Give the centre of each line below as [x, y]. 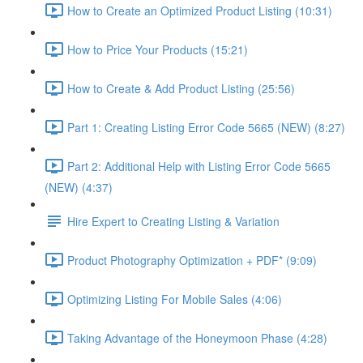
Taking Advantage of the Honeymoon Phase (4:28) [197, 337]
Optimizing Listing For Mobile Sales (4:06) [175, 299]
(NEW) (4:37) [79, 187]
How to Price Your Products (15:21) [158, 49]
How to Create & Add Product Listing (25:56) [181, 88]
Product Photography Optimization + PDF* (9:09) [192, 260]
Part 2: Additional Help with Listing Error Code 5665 [199, 166]
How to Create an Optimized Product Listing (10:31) [200, 10]
